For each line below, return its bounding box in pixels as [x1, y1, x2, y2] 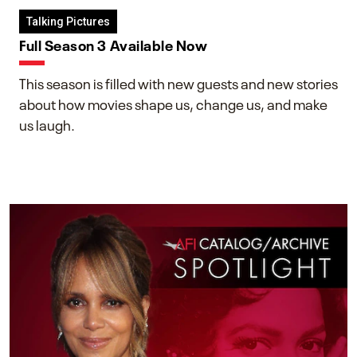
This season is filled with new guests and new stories [19, 71, 338, 92]
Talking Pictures [26, 14, 110, 28]
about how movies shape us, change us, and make [19, 92, 328, 113]
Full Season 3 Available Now [19, 33, 208, 54]
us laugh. [19, 112, 75, 134]
